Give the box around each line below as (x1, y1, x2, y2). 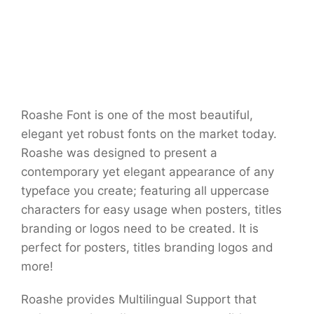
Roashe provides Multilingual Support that (21, 292, 257, 307)
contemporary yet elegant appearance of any (21, 165, 274, 179)
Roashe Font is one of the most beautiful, (21, 108, 253, 123)
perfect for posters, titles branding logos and (21, 240, 273, 255)
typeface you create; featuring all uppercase (21, 184, 269, 198)
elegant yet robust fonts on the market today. (21, 127, 277, 142)
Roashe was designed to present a (21, 146, 217, 161)
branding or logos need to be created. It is (21, 221, 259, 236)
